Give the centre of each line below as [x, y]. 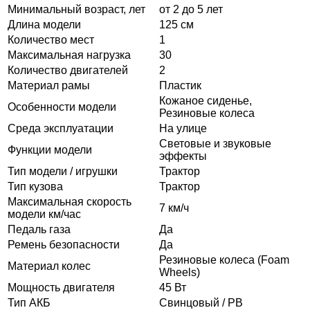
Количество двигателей [68, 70]
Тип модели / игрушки [63, 171]
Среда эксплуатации [61, 128]
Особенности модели [62, 107]
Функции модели [50, 149]
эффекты [183, 156]
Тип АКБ [29, 302]
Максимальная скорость [70, 201]
